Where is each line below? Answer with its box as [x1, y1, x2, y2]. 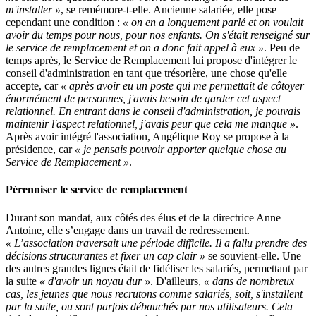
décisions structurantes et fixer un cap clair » [6, 249, 205, 262]
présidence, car [6, 143, 75, 156]
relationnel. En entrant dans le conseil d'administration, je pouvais [6, 105, 300, 118]
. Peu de [264, 42, 300, 54]
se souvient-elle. [205, 249, 279, 262]
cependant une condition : [6, 16, 123, 29]
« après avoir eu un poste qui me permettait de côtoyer [61, 80, 304, 92]
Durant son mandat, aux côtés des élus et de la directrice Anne [6, 211, 281, 224]
